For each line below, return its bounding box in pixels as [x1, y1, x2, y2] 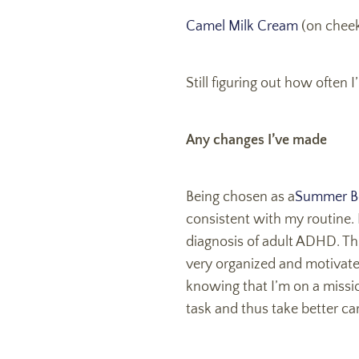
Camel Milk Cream [186, 18, 298, 35]
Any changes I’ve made [186, 132, 327, 149]
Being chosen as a [186, 189, 295, 206]
